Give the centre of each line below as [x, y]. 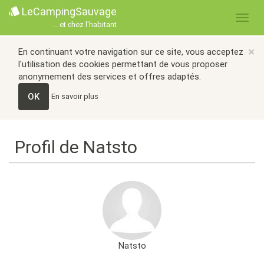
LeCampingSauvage [68, 11]
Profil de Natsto [76, 147]
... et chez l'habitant [85, 25]
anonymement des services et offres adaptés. [110, 77]
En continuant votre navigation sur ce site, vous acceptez [131, 52]
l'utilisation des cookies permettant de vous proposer [123, 64]
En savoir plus [75, 96]
